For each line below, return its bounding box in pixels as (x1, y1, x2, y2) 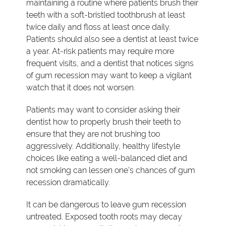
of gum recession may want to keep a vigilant (26, 70, 192, 80)
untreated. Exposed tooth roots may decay (26, 211, 183, 221)
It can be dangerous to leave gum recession (26, 199, 187, 209)
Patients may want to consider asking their (26, 104, 181, 115)
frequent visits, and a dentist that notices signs (26, 58, 194, 68)
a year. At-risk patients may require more (26, 46, 175, 56)
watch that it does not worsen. (26, 82, 136, 92)
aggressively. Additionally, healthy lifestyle (26, 141, 181, 151)
